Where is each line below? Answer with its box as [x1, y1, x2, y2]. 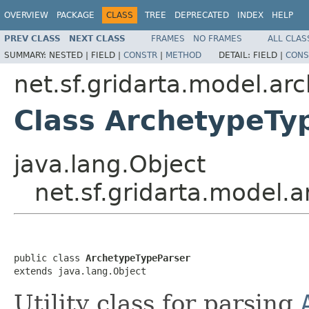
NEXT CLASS [69, 33, 126, 43]
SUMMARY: [4, 50, 49, 60]
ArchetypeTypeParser [86, 252, 190, 263]
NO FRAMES [193, 33, 242, 43]
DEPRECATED [175, 10, 229, 20]
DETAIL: [219, 50, 253, 60]
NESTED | [49, 50, 91, 60]
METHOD [166, 50, 201, 60]
